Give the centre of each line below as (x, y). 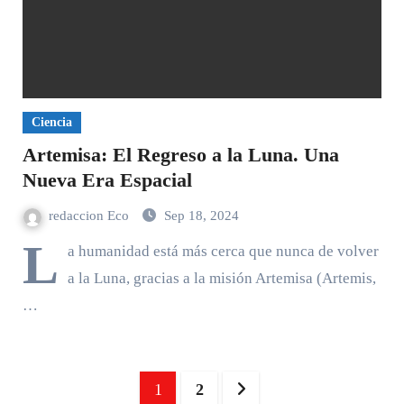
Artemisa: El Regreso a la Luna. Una (180, 155)
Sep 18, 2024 (201, 216)
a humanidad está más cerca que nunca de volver (223, 251)
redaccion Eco (90, 216)
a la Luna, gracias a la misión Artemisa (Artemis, (221, 278)
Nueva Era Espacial (107, 180)
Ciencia (51, 122)
